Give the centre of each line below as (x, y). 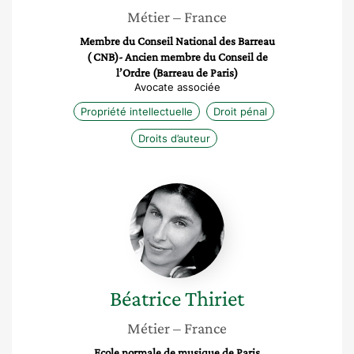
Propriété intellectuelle (137, 111)
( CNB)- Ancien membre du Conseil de (177, 57)
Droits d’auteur (174, 138)
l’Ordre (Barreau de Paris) (177, 73)
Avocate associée (177, 87)
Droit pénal (240, 111)
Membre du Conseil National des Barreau (177, 41)
